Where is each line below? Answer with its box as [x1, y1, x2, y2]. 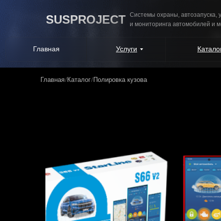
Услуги [116, 45, 137, 53]
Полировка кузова [93, 76, 147, 83]
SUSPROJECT [46, 13, 126, 26]
